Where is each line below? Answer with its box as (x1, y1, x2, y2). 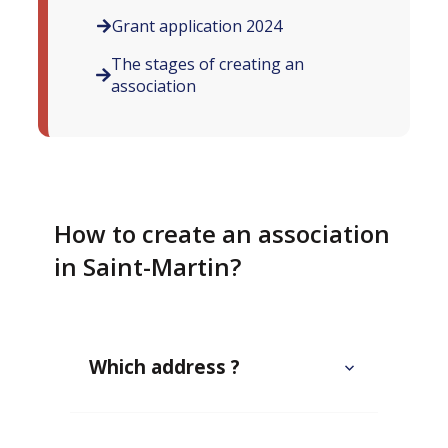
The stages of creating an (110, 53, 304, 76)
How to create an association (54, 217, 391, 251)
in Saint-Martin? (54, 250, 242, 284)
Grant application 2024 (112, 15, 283, 38)
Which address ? (89, 354, 241, 380)
